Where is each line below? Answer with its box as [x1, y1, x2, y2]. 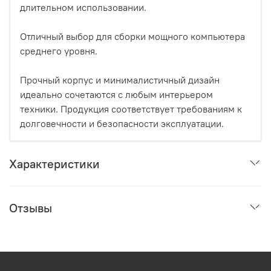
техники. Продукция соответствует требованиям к [20, 103, 242, 116]
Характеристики [9, 156, 100, 172]
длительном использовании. [20, 1, 146, 14]
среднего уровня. [20, 45, 97, 57]
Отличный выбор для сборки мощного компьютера [20, 30, 245, 43]
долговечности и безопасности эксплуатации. [20, 117, 224, 130]
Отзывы [9, 200, 52, 216]
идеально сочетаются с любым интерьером [20, 88, 213, 101]
